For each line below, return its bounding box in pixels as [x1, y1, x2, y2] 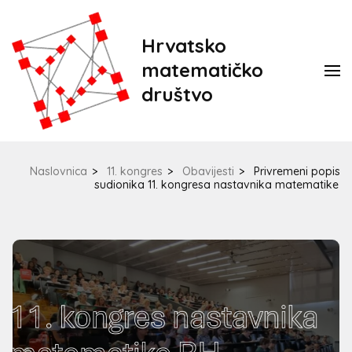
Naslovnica [30, 164, 87, 178]
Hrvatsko [141, 33, 226, 57]
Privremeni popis [254, 164, 340, 178]
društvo [141, 82, 213, 106]
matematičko [141, 57, 263, 82]
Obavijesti [182, 164, 234, 178]
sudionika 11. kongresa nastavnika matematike [94, 178, 339, 192]
